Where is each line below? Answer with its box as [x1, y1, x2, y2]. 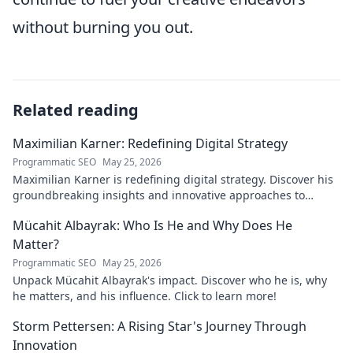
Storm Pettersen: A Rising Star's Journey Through [13, 318, 307, 336]
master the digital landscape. [13, 203, 168, 219]
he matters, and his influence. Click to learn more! [13, 288, 277, 304]
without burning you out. [13, 17, 193, 39]
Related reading [13, 99, 139, 121]
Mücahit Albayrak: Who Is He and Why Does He [13, 217, 292, 235]
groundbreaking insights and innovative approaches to [13, 188, 305, 203]
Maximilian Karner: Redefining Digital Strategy [13, 135, 288, 153]
